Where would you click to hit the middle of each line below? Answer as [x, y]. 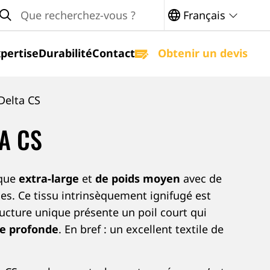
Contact [114, 53]
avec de [201, 178]
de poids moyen [138, 178]
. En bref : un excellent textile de [141, 229]
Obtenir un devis [201, 53]
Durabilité [65, 53]
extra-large [50, 178]
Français [204, 15]
